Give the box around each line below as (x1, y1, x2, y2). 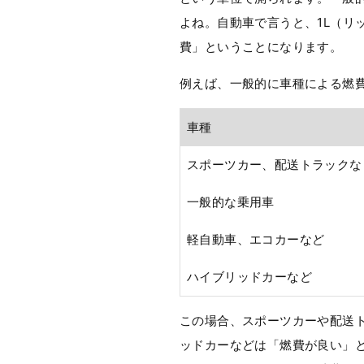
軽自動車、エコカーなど (187, 232, 325, 248)
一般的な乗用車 (187, 194, 275, 210)
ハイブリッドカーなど (187, 269, 312, 285)
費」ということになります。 (180, 39, 343, 55)
